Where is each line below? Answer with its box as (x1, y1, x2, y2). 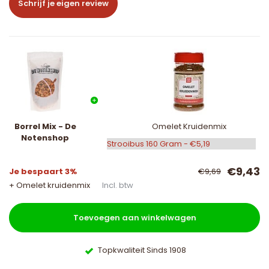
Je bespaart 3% (9, 166, 77, 178)
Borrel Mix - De (14, 121, 76, 133)
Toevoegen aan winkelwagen (73, 212, 196, 224)
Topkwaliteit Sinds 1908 (95, 244, 186, 256)
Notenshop (21, 132, 69, 144)
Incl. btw (102, 180, 133, 192)
